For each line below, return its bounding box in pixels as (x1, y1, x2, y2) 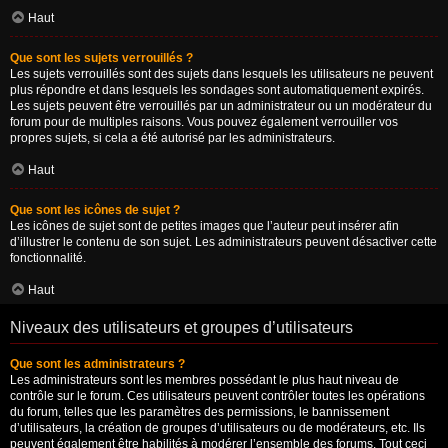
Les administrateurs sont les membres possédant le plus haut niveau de (10, 373, 399, 387)
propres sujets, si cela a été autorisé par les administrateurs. (10, 131, 335, 145)
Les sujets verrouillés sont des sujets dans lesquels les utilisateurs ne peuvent (10, 67, 433, 81)
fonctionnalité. (10, 251, 86, 265)
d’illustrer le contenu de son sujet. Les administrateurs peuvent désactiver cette (10, 235, 437, 249)
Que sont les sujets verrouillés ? (10, 51, 193, 65)
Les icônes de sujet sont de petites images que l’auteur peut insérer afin (10, 219, 399, 233)
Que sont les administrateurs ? (10, 357, 185, 371)
